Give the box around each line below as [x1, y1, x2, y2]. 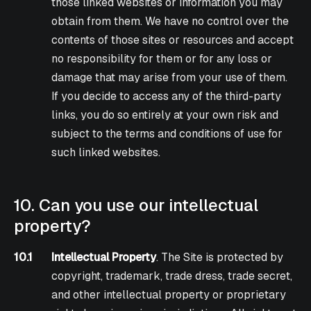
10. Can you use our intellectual [14, 194, 258, 217]
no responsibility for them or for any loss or [51, 51, 273, 67]
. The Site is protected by [156, 250, 284, 265]
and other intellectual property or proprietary [51, 287, 287, 303]
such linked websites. [51, 145, 161, 160]
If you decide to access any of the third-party [51, 89, 282, 104]
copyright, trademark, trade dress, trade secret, [51, 269, 293, 284]
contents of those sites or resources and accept [51, 33, 294, 48]
